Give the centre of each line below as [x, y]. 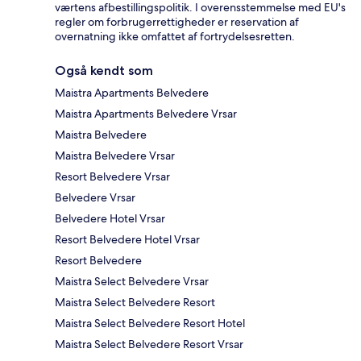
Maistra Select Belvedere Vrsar [132, 282]
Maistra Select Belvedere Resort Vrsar [149, 344]
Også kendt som [104, 71]
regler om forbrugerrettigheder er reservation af [177, 22]
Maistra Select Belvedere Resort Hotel [150, 324]
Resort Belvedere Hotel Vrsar [127, 240]
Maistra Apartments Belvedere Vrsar [146, 114]
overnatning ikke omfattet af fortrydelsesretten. [175, 37]
